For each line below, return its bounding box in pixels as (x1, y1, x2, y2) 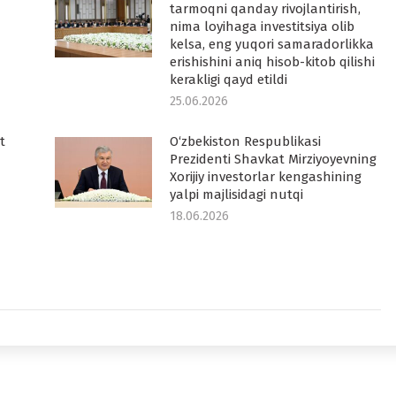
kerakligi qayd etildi (169, 72, 287, 88)
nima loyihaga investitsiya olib (169, 19, 354, 34)
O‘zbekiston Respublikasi (169, 133, 321, 149)
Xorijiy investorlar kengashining (169, 169, 362, 185)
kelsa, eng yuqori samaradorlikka (169, 36, 374, 52)
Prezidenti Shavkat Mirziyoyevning (169, 151, 377, 167)
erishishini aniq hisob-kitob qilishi (169, 54, 375, 70)
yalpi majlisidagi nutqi (169, 187, 303, 202)
